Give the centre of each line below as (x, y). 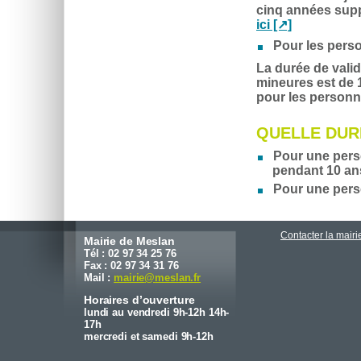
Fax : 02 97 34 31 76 (131, 265)
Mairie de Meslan (129, 241)
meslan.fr (178, 277)
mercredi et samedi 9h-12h (149, 336)
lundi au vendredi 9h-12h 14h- (157, 312)
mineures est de (307, 83)
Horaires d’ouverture (139, 299)
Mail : (99, 277)
